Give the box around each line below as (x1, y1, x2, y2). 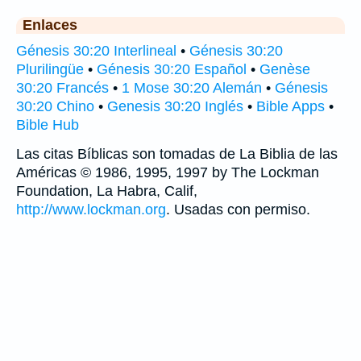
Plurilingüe (16, 61, 84, 77)
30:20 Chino (16, 98, 94, 114)
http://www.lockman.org (16, 201, 166, 218)
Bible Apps (256, 98, 325, 114)
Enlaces (23, 17, 77, 33)
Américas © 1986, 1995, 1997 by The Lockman (16, 164, 319, 180)
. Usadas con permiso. (166, 201, 310, 218)
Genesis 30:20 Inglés (107, 98, 243, 114)
